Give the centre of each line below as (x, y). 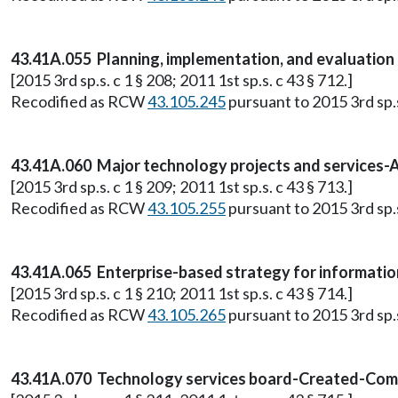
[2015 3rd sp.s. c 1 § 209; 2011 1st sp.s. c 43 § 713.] (182, 187)
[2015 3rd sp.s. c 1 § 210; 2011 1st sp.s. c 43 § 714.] (182, 293)
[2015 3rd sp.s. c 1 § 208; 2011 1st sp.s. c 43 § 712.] (182, 80)
